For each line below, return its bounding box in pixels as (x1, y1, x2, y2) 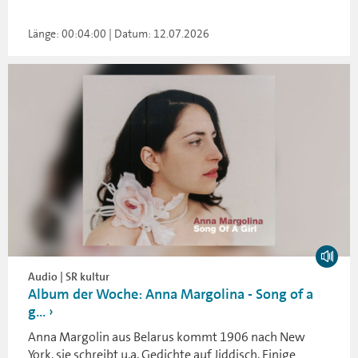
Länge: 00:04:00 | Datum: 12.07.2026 (28, 26, 209, 42)
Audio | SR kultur (28, 269, 109, 284)
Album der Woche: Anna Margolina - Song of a (28, 284, 313, 304)
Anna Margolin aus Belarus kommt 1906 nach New (28, 328, 305, 345)
